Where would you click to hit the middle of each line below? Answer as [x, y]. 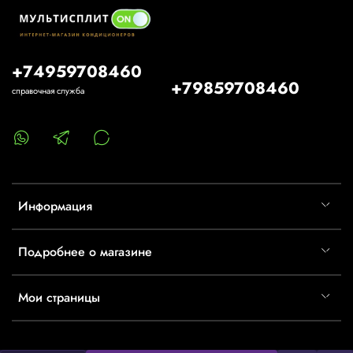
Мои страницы [59, 297]
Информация [55, 206]
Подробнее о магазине [85, 251]
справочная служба [48, 90]
